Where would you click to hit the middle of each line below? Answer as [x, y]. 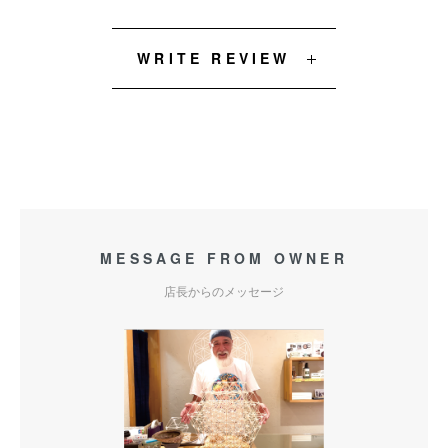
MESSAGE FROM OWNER [224, 258]
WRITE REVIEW [214, 58]
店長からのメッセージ [224, 290]
